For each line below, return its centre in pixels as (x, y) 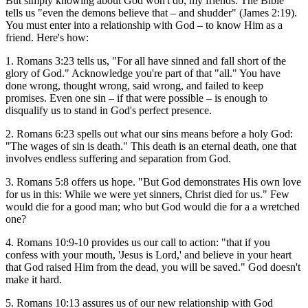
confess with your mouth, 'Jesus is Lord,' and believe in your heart (148, 254)
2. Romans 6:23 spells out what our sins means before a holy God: (149, 133)
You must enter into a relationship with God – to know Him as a (144, 25)
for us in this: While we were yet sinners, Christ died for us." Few (147, 194)
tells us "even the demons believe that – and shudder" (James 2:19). (151, 12)
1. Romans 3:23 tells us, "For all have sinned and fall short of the (146, 60)
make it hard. (34, 279)
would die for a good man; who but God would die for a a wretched (153, 206)
